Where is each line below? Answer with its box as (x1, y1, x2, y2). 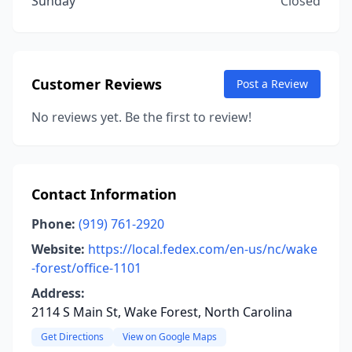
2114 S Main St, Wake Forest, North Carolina (31, 303, 292, 321)
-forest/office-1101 (31, 259, 141, 277)
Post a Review (236, 76, 308, 91)
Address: (31, 284, 85, 302)
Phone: (31, 215, 75, 233)
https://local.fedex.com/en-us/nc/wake (88, 240, 317, 258)
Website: (31, 240, 85, 258)
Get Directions (41, 330, 104, 343)
